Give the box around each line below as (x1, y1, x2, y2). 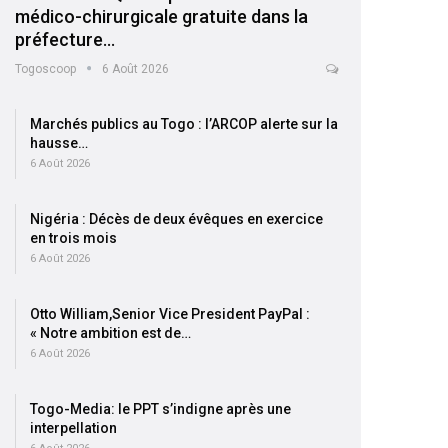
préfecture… (15, 28, 115, 50)
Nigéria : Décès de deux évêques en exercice (30, 210, 323, 227)
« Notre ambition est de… (30, 324, 191, 341)
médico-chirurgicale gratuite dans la (15, 5, 308, 27)
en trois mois (30, 229, 117, 246)
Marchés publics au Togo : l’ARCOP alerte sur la (30, 115, 338, 132)
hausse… (30, 134, 88, 151)
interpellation (30, 419, 117, 436)
